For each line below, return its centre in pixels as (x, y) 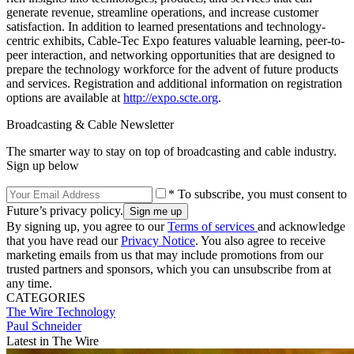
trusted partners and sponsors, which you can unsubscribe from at (169, 269)
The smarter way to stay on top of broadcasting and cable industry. (171, 151)
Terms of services (213, 226)
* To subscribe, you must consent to (258, 194)
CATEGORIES (46, 297)
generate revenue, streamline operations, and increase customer (162, 12)
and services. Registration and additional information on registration (174, 83)
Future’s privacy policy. (65, 210)
